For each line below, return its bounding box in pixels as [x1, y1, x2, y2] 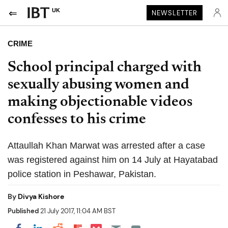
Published [8, 207, 39, 215]
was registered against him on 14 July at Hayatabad [8, 155, 218, 165]
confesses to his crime [8, 112, 146, 127]
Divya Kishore [18, 192, 64, 201]
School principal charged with [8, 60, 202, 75]
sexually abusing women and [8, 77, 189, 93]
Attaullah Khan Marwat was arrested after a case [8, 140, 205, 151]
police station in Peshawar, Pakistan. [8, 169, 156, 179]
